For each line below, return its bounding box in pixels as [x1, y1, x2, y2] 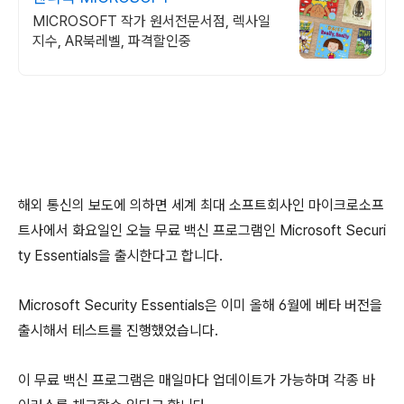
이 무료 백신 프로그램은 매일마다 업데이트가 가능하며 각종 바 [18, 372, 375, 389]
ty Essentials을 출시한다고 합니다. [18, 247, 223, 264]
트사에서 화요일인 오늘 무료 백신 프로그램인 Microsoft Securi [18, 222, 386, 239]
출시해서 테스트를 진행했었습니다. [18, 322, 218, 339]
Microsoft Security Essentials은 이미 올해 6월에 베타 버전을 [18, 297, 382, 314]
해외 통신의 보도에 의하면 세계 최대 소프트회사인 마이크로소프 [18, 197, 384, 214]
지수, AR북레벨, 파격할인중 [32, 32, 191, 50]
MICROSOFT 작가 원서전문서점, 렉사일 [32, 13, 271, 30]
